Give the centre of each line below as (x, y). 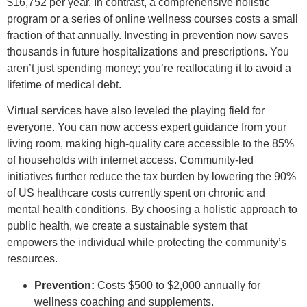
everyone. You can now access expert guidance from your (147, 127)
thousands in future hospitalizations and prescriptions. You (148, 51)
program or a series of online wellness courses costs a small (152, 19)
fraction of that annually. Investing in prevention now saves (148, 35)
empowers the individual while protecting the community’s (147, 243)
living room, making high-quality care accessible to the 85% (150, 144)
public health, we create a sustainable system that (127, 226)
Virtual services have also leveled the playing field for (136, 111)
